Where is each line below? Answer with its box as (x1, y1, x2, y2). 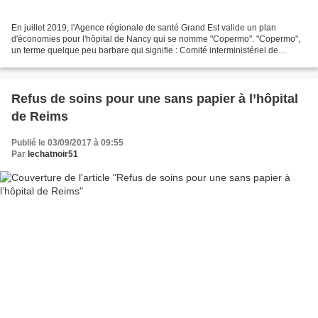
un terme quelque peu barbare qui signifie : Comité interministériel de (11, 45, 278, 55)
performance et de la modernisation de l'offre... (11, 56, 190, 67)
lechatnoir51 (28, 148, 78, 159)
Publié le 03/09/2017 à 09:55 (11, 137, 124, 148)
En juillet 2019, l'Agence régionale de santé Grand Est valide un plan (11, 22, 276, 33)
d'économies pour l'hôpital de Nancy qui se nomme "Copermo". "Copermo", (11, 33, 300, 44)
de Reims (11, 109, 68, 124)
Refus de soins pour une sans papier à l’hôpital (11, 91, 298, 106)
